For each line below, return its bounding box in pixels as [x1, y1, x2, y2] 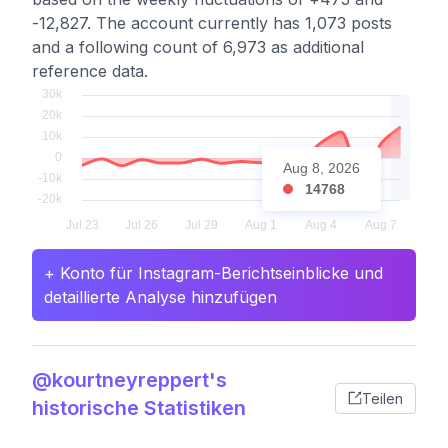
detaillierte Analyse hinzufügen [44, 287, 277, 307]
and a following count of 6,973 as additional [32, 37, 364, 57]
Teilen [362, 389, 403, 407]
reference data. [32, 61, 148, 81]
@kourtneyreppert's [32, 368, 227, 392]
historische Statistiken [32, 396, 246, 420]
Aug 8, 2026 [283, 160, 360, 176]
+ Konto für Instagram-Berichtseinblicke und [44, 263, 383, 283]
